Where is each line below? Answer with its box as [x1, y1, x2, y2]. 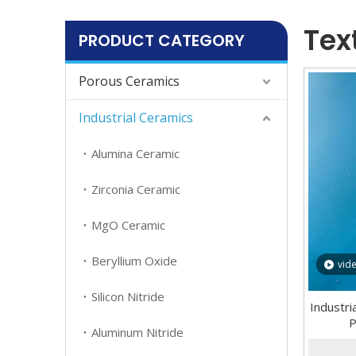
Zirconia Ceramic [91, 181, 180, 197]
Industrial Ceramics [79, 109, 193, 126]
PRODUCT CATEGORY [79, 29, 245, 52]
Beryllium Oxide [91, 253, 177, 269]
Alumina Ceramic [91, 145, 180, 161]
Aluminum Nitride [91, 324, 184, 340]
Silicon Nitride [91, 288, 164, 304]
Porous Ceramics [79, 72, 180, 90]
